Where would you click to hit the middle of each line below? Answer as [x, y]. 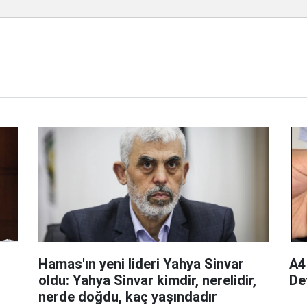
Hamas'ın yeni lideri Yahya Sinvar [141, 263]
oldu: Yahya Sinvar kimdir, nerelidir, [147, 280]
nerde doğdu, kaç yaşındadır [127, 296]
